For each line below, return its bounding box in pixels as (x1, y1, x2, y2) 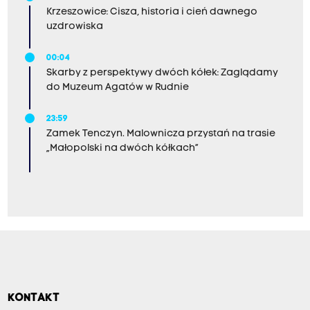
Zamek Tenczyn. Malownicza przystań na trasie (46, 129, 275, 140)
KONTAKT (7, 292, 60, 304)
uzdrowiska (46, 21, 103, 33)
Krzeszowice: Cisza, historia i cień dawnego (46, 7, 257, 18)
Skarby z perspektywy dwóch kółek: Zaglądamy (46, 68, 278, 79)
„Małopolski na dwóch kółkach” (46, 143, 199, 154)
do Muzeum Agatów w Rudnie (46, 82, 189, 93)
